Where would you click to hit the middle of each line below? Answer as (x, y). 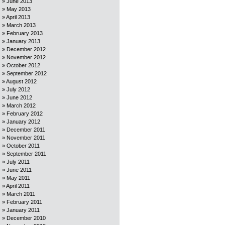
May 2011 (18, 178)
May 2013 (19, 9)
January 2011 (23, 210)
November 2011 (26, 138)
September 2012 (27, 73)
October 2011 (23, 146)
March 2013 (21, 25)
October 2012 (23, 65)
